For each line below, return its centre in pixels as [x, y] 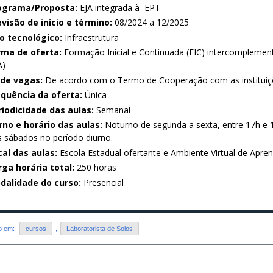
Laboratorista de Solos [100, 228]
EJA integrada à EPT [119, 7]
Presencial [102, 182]
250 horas [95, 167]
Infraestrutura [90, 37]
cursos [36, 228]
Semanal [113, 110]
